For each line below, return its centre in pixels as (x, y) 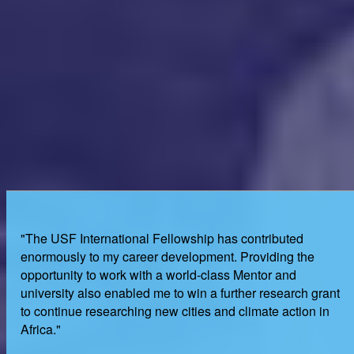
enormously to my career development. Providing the (167, 256)
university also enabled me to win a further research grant (180, 293)
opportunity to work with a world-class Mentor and (158, 275)
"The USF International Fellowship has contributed (162, 238)
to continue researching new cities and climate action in (175, 311)
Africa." (40, 329)
